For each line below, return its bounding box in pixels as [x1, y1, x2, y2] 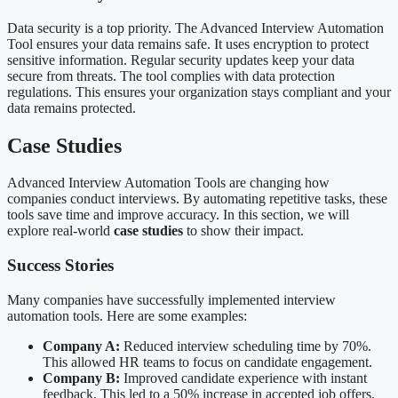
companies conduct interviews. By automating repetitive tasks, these [7, 191, 387, 207]
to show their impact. [183, 223, 304, 239]
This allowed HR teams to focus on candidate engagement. [43, 354, 372, 370]
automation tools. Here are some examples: [7, 307, 247, 323]
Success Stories [7, 256, 114, 275]
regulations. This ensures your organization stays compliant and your [7, 84, 391, 99]
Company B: [43, 370, 120, 386]
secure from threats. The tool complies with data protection [7, 68, 335, 84]
